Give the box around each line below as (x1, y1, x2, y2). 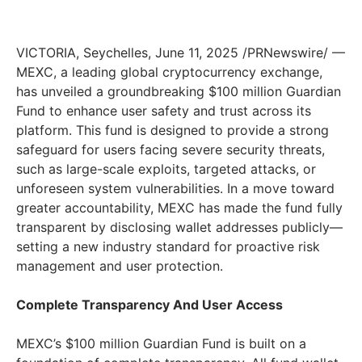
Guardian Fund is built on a (139, 335, 306, 352)
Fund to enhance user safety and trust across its (16, 103, 311, 120)
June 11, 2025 (155, 44, 238, 61)
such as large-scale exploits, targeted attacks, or (16, 161, 316, 178)
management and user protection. (16, 258, 223, 275)
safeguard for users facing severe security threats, (16, 141, 325, 158)
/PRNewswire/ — (238, 44, 345, 61)
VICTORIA (16, 44, 76, 61)
